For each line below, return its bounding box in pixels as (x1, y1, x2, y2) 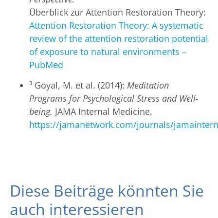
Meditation (127, 79, 169, 91)
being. (29, 105, 53, 117)
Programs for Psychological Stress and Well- (29, 92, 199, 104)
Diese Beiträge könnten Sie (10, 180, 204, 201)
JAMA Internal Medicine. (53, 105, 152, 117)
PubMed (29, 59, 63, 71)
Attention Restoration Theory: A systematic (29, 19, 203, 32)
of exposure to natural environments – (29, 46, 186, 58)
